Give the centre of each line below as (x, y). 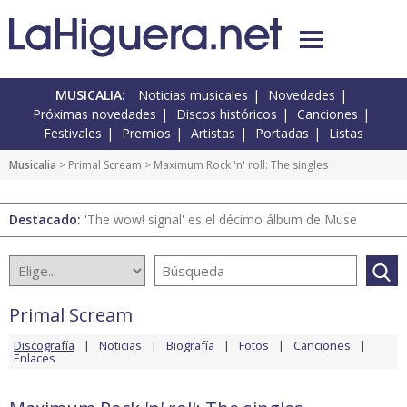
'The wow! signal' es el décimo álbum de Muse (221, 220)
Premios (146, 134)
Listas (346, 134)
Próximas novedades (94, 114)
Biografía (190, 346)
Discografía (44, 346)
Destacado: (47, 220)
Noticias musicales (193, 95)
